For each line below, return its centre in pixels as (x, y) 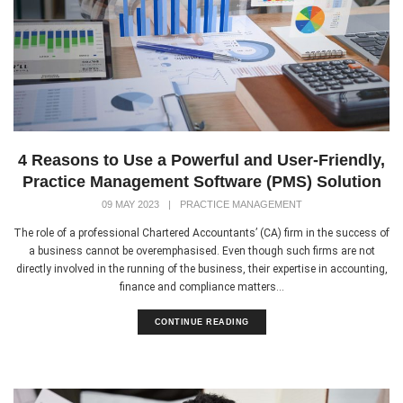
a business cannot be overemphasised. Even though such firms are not (201, 251)
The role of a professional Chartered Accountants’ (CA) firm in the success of (201, 233)
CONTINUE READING (201, 322)
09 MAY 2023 (130, 205)
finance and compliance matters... (201, 287)
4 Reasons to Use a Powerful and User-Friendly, (201, 161)
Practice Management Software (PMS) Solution (201, 182)
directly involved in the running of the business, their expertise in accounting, (201, 269)
